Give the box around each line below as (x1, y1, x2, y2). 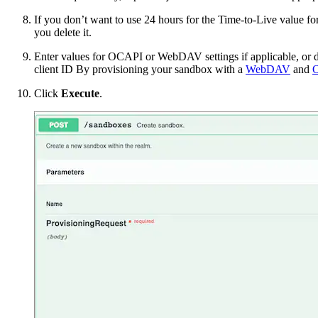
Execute (61, 87, 99, 99)
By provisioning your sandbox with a (76, 62, 246, 75)
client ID (34, 62, 76, 75)
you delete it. (34, 26, 92, 38)
